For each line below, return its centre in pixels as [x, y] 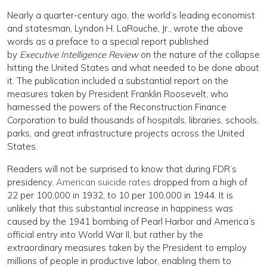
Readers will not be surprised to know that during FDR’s [122, 169]
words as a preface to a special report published [108, 41]
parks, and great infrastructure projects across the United [126, 133]
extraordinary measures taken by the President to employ [127, 248]
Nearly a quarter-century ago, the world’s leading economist [131, 15]
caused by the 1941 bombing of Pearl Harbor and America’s [131, 221]
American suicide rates [103, 182]
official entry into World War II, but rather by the [105, 235]
